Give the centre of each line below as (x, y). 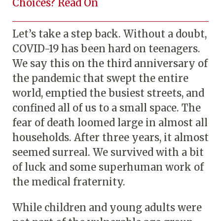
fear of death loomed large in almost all (110, 122)
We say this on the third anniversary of (110, 63)
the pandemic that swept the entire (100, 78)
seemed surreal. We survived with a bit (108, 152)
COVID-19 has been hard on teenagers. (106, 48)
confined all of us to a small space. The (107, 108)
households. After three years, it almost (110, 137)
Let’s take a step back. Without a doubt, (110, 34)
